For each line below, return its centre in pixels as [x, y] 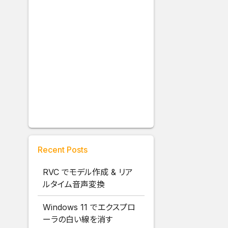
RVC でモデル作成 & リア [88, 172]
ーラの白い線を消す [78, 220]
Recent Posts [63, 150]
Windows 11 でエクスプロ [89, 207]
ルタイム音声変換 [74, 184]
